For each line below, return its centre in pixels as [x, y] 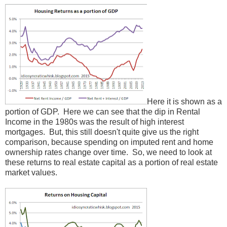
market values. [31, 172]
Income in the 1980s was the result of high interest [94, 122]
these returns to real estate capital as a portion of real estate [111, 162]
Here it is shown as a [184, 101]
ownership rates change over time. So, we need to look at [108, 152]
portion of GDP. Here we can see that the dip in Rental [103, 111]
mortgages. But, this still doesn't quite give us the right [102, 132]
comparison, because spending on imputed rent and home [109, 142]
